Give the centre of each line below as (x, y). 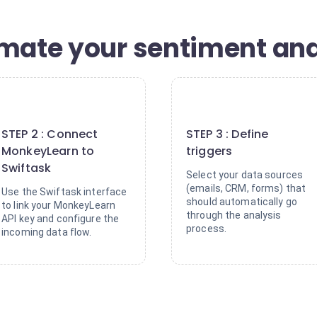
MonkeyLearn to (48, 151)
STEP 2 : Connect (50, 134)
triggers (209, 151)
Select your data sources (245, 175)
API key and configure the (60, 219)
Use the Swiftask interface (64, 192)
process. (207, 229)
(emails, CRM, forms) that (246, 188)
